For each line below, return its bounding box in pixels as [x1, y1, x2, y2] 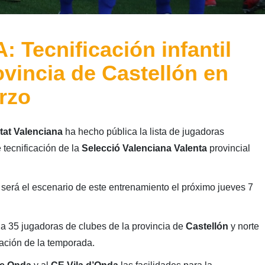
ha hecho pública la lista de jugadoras [64, 127, 224, 137]
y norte [230, 221, 259, 231]
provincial [206, 143, 250, 153]
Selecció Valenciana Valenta [81, 143, 207, 153]
